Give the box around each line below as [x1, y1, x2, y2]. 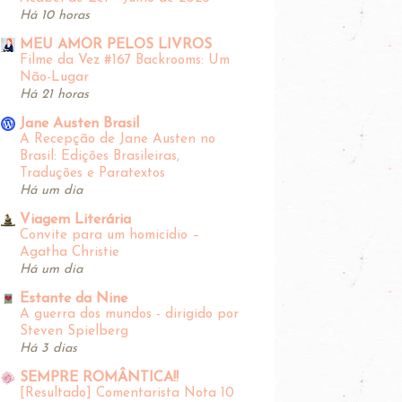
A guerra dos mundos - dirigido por [20, 307, 239, 321]
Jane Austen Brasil [20, 116, 139, 131]
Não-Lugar [20, 70, 89, 84]
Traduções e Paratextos [20, 166, 165, 180]
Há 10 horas [20, 8, 90, 22]
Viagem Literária [20, 212, 131, 227]
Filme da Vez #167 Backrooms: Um [20, 53, 230, 67]
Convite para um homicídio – [20, 228, 200, 242]
